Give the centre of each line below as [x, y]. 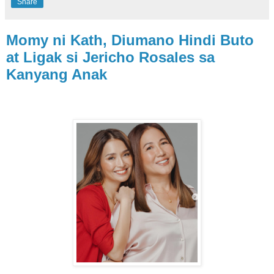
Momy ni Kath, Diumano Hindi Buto [130, 40]
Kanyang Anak [57, 74]
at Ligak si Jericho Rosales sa [110, 57]
